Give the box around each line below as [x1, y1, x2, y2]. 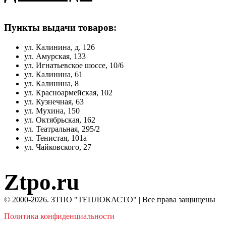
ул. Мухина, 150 [24, 106, 80, 115]
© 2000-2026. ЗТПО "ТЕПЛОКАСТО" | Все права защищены [4, 195, 215, 204]
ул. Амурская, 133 [24, 51, 86, 61]
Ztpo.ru [4, 169, 79, 195]
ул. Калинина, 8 [24, 79, 79, 88]
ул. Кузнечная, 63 [24, 97, 84, 106]
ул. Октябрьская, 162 [24, 115, 95, 124]
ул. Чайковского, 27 [24, 142, 91, 151]
